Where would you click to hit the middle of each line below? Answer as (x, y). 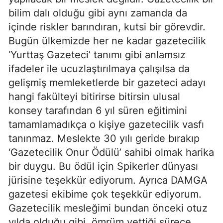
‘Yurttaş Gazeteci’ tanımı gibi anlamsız (97, 55)
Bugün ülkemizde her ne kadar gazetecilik (107, 41)
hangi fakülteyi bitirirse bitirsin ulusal (94, 97)
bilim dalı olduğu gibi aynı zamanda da (98, 13)
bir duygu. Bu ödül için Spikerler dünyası (103, 167)
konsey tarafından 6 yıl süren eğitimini (98, 111)
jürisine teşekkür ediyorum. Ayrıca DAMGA (108, 180)
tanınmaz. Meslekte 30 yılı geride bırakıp (104, 139)
